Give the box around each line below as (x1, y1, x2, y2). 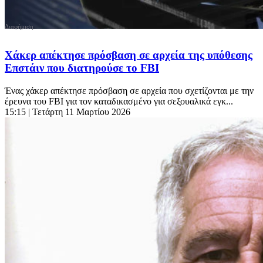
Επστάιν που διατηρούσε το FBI (5, 62, 159, 75)
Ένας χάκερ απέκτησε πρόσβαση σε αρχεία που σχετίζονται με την (5, 85, 254, 96)
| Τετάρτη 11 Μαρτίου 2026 (28, 106, 130, 117)
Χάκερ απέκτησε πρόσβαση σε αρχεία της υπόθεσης (5, 49, 252, 62)
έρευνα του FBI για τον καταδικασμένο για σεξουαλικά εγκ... (5, 96, 233, 106)
